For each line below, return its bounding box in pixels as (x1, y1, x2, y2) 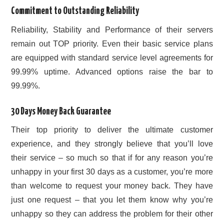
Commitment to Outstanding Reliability (11, 6, 139, 16)
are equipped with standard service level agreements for (11, 53, 213, 62)
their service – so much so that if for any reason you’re (11, 153, 213, 162)
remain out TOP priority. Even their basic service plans (11, 39, 213, 48)
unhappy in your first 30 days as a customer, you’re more (11, 167, 213, 176)
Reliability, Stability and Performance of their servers (11, 25, 213, 34)
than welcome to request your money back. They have (11, 181, 213, 190)
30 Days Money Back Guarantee (11, 106, 111, 116)
